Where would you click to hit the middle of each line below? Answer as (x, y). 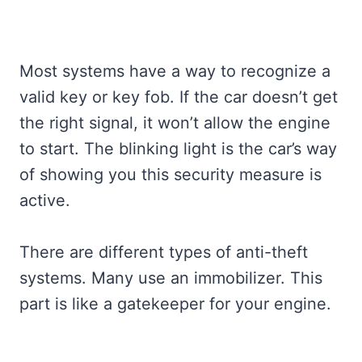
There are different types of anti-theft (164, 253)
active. (45, 201)
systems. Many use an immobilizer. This (171, 278)
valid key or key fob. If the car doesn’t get (179, 97)
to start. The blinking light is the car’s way (178, 149)
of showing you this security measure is (170, 175)
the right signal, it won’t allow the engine (175, 123)
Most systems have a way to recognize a (175, 72)
